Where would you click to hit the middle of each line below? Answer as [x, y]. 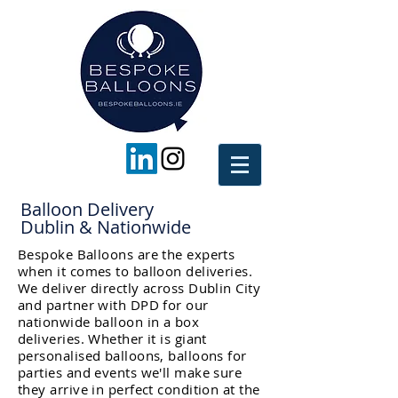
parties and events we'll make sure [130, 372]
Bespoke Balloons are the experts [127, 254]
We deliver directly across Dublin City [139, 288]
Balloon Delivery [87, 209]
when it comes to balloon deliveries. [135, 271]
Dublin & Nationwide [110, 227]
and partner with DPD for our [113, 305]
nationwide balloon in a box [109, 322]
